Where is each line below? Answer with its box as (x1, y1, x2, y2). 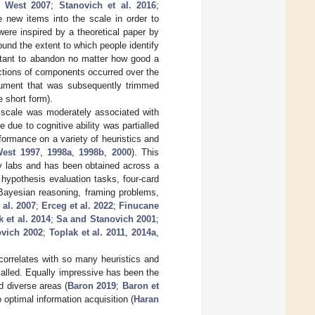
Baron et (122, 280, 160, 291)
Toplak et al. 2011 (49, 226, 126, 238)
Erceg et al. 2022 (41, 200, 113, 211)
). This (131, 146, 160, 157)
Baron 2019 (67, 280, 117, 291)
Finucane (119, 200, 159, 211)
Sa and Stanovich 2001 (56, 213, 157, 224)
